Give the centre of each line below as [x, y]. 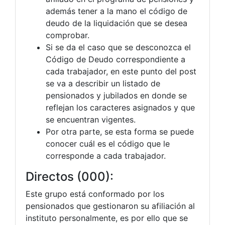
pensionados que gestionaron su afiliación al [110, 206]
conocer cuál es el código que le [108, 143]
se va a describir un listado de [103, 83]
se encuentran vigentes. [91, 119]
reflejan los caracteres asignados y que [120, 107]
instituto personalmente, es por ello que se [107, 218]
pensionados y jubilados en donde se [116, 95]
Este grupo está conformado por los [95, 194]
